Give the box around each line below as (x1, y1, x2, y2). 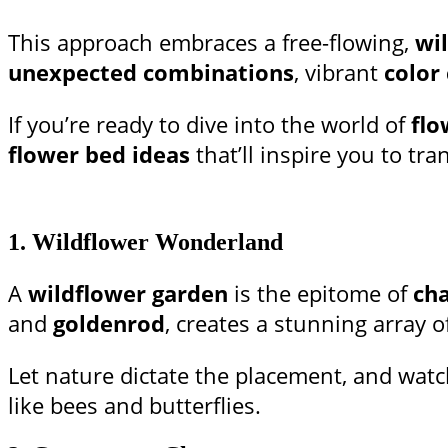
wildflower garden (28, 278, 228, 309)
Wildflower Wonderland (32, 229, 283, 256)
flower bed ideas (8, 139, 190, 170)
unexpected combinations (8, 57, 294, 88)
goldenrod (53, 308, 165, 339)
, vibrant (294, 57, 384, 88)
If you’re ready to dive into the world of (8, 109, 411, 140)
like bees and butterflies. (8, 390, 261, 421)
